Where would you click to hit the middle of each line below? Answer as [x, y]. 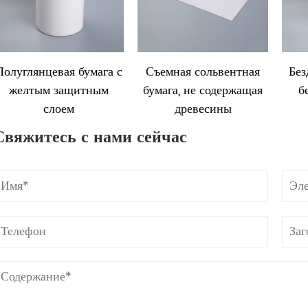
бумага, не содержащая [203, 90]
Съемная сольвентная [203, 72]
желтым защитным [58, 90]
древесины [203, 109]
